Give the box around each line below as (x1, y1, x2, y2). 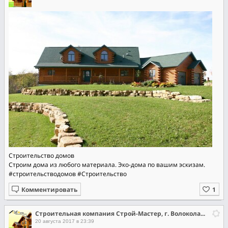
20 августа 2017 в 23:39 (35, 218, 94, 224)
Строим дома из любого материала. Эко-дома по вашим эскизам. (9, 160, 205, 169)
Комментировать (21, 185, 77, 194)
